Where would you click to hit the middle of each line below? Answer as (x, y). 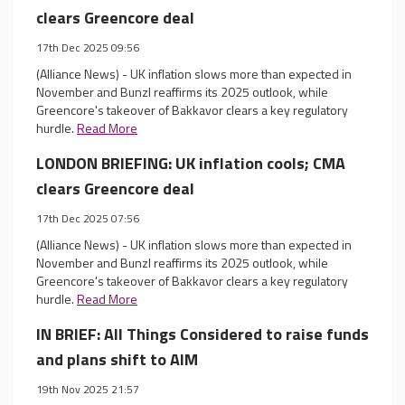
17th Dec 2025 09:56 (88, 47)
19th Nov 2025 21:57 (88, 389)
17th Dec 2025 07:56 (88, 218)
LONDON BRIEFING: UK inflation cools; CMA (191, 163)
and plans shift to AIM (117, 359)
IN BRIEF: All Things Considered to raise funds (202, 334)
